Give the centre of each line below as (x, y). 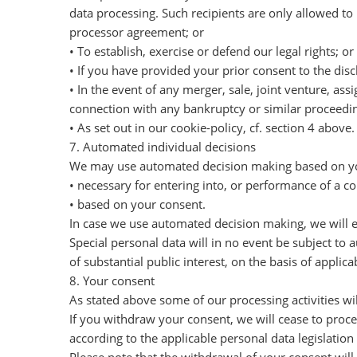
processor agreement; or (137, 32)
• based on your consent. (137, 204)
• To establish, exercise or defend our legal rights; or (212, 51)
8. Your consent (112, 280)
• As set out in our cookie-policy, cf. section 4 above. (212, 127)
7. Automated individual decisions (163, 147)
